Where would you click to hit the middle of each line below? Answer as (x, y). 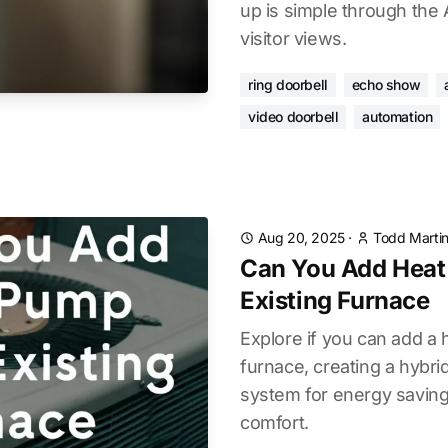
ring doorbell (288, 84)
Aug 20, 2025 (301, 237)
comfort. (274, 422)
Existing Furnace (335, 300)
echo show (386, 84)
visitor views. (293, 38)
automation (397, 116)
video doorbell (293, 116)
